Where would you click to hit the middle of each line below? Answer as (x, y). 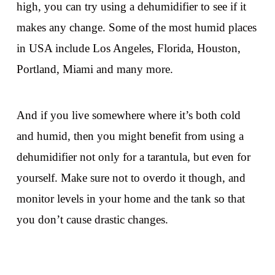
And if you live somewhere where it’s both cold (128, 115)
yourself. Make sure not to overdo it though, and (131, 178)
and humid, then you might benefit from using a (130, 136)
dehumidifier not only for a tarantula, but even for (133, 157)
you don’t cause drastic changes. (92, 220)
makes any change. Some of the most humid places (136, 27)
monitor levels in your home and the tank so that (130, 199)
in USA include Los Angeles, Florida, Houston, (128, 48)
